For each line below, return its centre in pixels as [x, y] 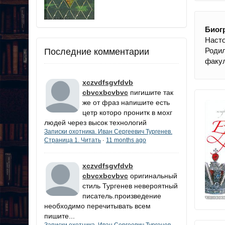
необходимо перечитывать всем [97, 206]
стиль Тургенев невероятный [130, 186]
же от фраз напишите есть [126, 102]
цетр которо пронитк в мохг [127, 112]
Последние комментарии [97, 51]
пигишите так [152, 92]
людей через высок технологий [95, 122]
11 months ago [126, 140]
